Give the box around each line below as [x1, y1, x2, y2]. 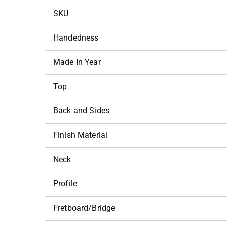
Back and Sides [53, 105, 110, 116]
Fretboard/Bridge [53, 203, 116, 213]
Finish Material [53, 130, 108, 140]
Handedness [53, 32, 99, 43]
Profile [53, 178, 78, 188]
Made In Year [53, 57, 101, 67]
